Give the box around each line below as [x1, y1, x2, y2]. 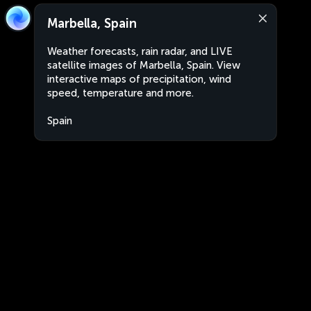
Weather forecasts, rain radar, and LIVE [47, 45, 233, 58]
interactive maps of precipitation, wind [47, 73, 231, 85]
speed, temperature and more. [47, 87, 194, 99]
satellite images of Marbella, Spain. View [47, 59, 240, 72]
